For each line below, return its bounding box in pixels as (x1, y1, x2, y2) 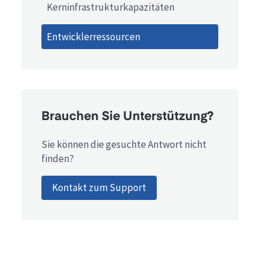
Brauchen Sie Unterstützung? (41, 111, 214, 124)
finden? (41, 151, 75, 165)
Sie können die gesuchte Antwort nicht (41, 137, 207, 151)
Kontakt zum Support (52, 180, 147, 194)
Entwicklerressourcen (46, 30, 140, 44)
